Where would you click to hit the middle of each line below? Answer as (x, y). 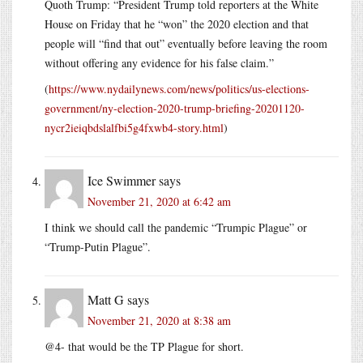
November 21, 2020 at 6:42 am (159, 201)
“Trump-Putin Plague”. (98, 246)
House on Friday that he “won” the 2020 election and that (177, 23)
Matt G (106, 299)
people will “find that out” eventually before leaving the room (186, 43)
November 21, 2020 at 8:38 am (159, 320)
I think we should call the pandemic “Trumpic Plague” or (176, 227)
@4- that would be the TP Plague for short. (144, 346)
